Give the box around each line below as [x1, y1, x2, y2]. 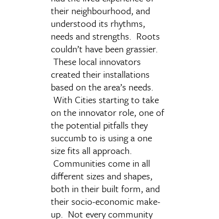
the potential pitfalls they [51, 118, 148, 131]
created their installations [51, 67, 150, 81]
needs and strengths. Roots [51, 29, 160, 43]
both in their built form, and [51, 182, 160, 195]
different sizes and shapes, [51, 169, 153, 182]
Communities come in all [51, 156, 150, 170]
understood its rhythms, [51, 17, 145, 30]
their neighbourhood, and [51, 4, 150, 17]
